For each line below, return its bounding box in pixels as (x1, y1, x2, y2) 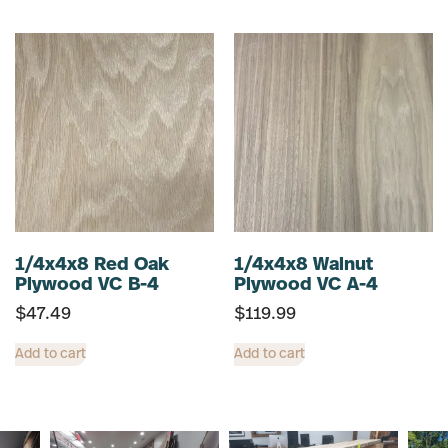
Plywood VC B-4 (15, 275, 159, 295)
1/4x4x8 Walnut (234, 255, 373, 275)
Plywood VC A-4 (234, 275, 378, 295)
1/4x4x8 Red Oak (15, 255, 169, 275)
